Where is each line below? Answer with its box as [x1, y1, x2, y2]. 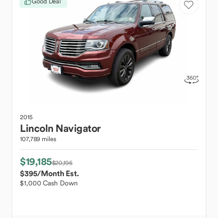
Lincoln [20, 122, 54, 135]
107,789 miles [20, 135, 56, 143]
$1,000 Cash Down [20, 179, 78, 187]
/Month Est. [37, 168, 79, 178]
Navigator [55, 122, 101, 135]
